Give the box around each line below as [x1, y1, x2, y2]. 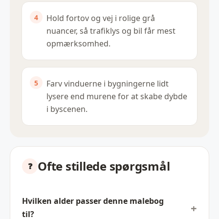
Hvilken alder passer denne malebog [22, 196, 164, 207]
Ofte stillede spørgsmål [38, 158, 170, 175]
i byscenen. [46, 104, 88, 115]
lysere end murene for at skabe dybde [46, 91, 187, 102]
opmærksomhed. [46, 38, 110, 49]
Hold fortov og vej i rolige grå [46, 13, 155, 24]
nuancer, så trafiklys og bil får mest [46, 25, 175, 37]
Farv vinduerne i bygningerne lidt [46, 78, 169, 89]
